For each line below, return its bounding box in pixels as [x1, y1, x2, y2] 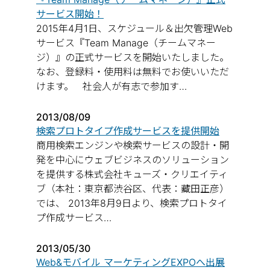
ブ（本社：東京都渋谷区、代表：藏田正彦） [36, 183, 229, 195]
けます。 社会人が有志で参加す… [36, 80, 187, 92]
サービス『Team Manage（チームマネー [36, 37, 216, 49]
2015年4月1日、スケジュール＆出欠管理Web [36, 22, 233, 34]
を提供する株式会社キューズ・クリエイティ [36, 168, 228, 180]
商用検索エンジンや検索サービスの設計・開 [36, 139, 229, 151]
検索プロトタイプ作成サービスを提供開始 [36, 125, 219, 137]
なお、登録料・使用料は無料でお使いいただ [36, 66, 229, 78]
